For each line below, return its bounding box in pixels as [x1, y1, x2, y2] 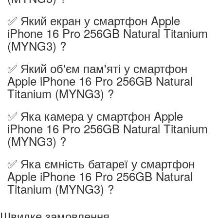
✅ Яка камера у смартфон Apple [7, 107, 183, 124]
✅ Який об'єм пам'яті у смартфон [7, 59, 187, 76]
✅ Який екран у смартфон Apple [7, 11, 180, 29]
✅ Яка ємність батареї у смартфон [7, 154, 195, 172]
